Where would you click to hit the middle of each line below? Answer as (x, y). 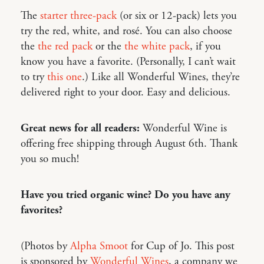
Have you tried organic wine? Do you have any (126, 195)
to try (34, 77)
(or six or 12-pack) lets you (177, 16)
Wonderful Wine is (183, 128)
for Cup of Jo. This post (181, 246)
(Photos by (45, 246)
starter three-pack (78, 16)
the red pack (65, 47)
